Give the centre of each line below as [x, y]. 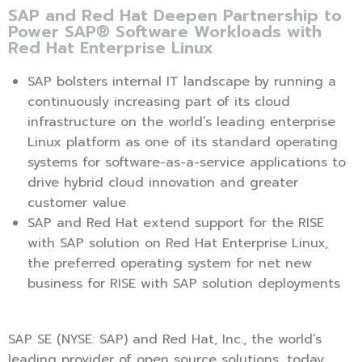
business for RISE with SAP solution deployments [186, 284]
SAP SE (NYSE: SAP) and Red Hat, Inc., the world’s [165, 340]
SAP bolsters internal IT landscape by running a [182, 82]
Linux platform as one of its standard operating [183, 143]
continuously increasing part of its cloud [159, 102]
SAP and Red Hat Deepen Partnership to [175, 16]
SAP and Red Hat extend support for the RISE [176, 223]
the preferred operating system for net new [170, 264]
